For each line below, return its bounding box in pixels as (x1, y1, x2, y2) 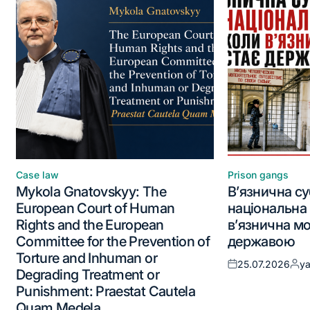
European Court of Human (16, 199, 175, 217)
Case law (16, 168, 59, 181)
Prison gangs (228, 168, 289, 181)
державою (228, 232, 295, 250)
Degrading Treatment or (16, 266, 159, 283)
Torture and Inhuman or (16, 249, 157, 266)
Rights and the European (16, 216, 164, 233)
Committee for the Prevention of (16, 232, 210, 250)
